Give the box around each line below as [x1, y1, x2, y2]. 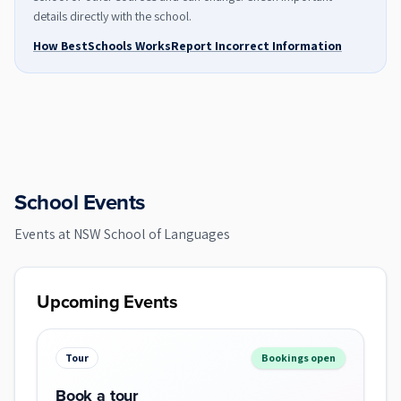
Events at [14, 225, 73, 243]
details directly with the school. [33, 8, 192, 24]
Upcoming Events [37, 288, 178, 314]
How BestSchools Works [33, 38, 171, 54]
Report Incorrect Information [171, 38, 342, 54]
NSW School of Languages [73, 225, 230, 243]
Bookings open [261, 351, 336, 364]
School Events [14, 186, 145, 218]
